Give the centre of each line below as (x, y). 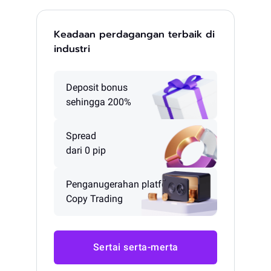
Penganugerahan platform (122, 184)
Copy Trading (94, 199)
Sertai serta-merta (135, 247)
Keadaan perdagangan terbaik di (134, 35)
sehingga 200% (99, 102)
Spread (81, 136)
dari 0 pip (86, 151)
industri (72, 49)
